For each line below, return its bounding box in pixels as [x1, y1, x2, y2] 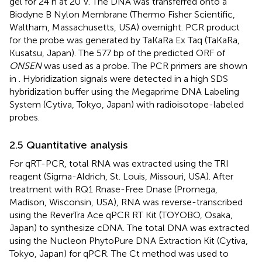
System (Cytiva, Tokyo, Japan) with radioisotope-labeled [9, 98, 244, 110]
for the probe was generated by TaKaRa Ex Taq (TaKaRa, [9, 34, 240, 46]
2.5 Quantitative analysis [9, 138, 127, 151]
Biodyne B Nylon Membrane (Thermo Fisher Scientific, [9, 8, 235, 20]
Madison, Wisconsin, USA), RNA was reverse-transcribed [9, 196, 243, 208]
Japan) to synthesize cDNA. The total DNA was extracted [9, 222, 249, 233]
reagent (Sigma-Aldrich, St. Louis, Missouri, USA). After [9, 170, 233, 182]
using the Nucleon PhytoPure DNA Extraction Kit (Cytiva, [9, 235, 248, 246]
